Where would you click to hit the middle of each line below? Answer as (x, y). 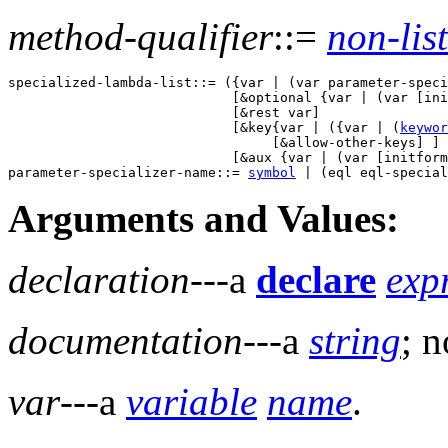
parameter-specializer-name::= (128, 173)
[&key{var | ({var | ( (204, 128)
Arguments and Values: (203, 219)
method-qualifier (140, 37)
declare (316, 280)
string (355, 341)
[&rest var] (168, 113)
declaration (99, 280)
